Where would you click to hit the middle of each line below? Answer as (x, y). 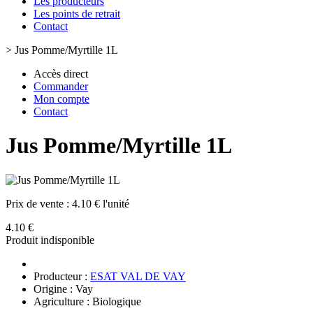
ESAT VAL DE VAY (138, 276)
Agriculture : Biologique (87, 301)
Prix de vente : (39, 203)
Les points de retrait (77, 14)
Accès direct (61, 74)
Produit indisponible (50, 240)
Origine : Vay (63, 289)
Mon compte (61, 99)
